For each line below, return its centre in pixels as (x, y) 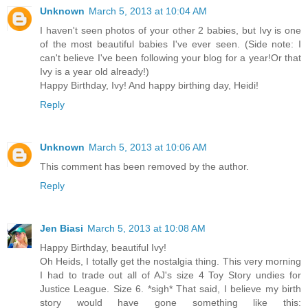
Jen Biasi (62, 229)
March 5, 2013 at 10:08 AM (146, 229)
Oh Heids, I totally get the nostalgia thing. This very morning (170, 262)
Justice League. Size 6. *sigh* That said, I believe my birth (170, 289)
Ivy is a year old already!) (95, 72)
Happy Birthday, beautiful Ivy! (103, 248)
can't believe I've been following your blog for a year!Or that (170, 58)
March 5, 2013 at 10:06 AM (148, 147)
